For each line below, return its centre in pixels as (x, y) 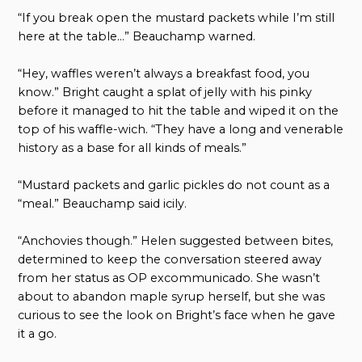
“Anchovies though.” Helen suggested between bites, (176, 240)
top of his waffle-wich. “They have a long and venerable (181, 129)
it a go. (38, 333)
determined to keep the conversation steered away (170, 259)
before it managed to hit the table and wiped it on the (179, 110)
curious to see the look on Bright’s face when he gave (177, 315)
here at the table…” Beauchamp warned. (137, 36)
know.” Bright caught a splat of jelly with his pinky (165, 92)
